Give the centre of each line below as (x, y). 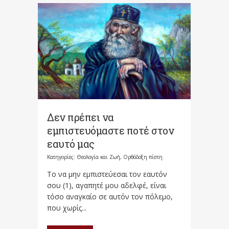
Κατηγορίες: (62, 157)
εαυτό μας (71, 143)
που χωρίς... (67, 208)
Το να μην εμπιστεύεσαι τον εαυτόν (107, 174)
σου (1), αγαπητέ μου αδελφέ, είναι (107, 185)
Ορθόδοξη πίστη (143, 157)
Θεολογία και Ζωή (98, 157)
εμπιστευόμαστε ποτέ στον (110, 130)
